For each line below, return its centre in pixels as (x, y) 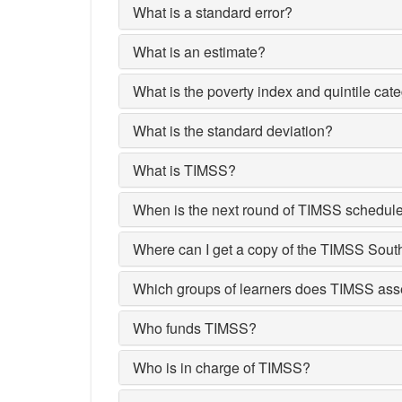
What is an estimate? (199, 52)
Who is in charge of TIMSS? (222, 367)
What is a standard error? (213, 12)
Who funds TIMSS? (195, 328)
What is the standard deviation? (233, 131)
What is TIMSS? (184, 170)
